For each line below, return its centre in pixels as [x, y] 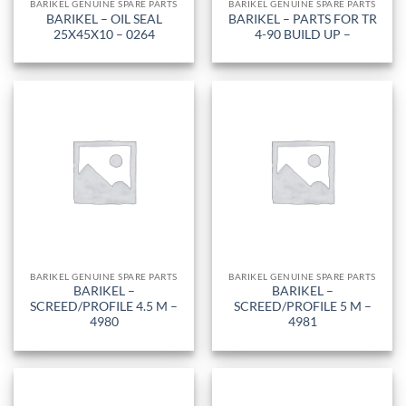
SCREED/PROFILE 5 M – [302, 307]
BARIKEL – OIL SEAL [104, 19]
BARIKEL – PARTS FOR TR [302, 19]
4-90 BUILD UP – [302, 34]
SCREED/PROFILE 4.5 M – [104, 307]
